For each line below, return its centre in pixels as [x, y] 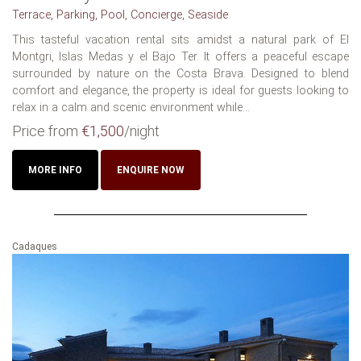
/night [142, 131]
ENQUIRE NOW [151, 170]
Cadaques [35, 247]
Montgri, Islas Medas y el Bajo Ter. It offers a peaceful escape [180, 57]
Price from [47, 131]
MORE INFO [55, 170]
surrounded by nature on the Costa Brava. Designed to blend [180, 74]
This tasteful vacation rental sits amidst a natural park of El [180, 40]
